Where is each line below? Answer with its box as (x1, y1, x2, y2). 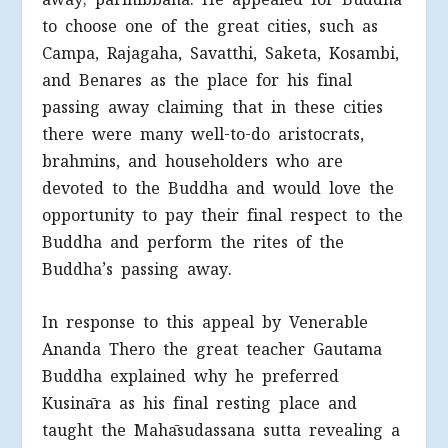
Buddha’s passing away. (42, 259, 233, 281)
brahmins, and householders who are (42, 151, 344, 173)
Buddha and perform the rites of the (42, 232, 345, 254)
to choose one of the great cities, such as (42, 16, 379, 38)
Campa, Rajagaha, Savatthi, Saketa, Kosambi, (42, 43, 400, 65)
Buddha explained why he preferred (42, 365, 340, 387)
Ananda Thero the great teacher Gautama (42, 338, 383, 360)
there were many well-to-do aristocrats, (42, 124, 365, 146)
